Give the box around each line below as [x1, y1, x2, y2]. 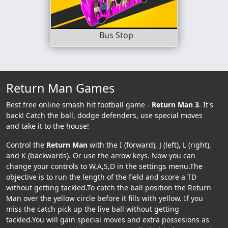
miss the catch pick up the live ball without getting [6, 204, 179, 214]
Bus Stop [99, 30, 133, 41]
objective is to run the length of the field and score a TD [6, 172, 196, 182]
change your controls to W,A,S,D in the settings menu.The [6, 161, 203, 171]
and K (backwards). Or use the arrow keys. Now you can [6, 150, 195, 160]
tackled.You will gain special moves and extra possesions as [6, 214, 209, 224]
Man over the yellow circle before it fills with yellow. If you [6, 193, 203, 203]
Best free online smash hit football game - [6, 99, 152, 109]
